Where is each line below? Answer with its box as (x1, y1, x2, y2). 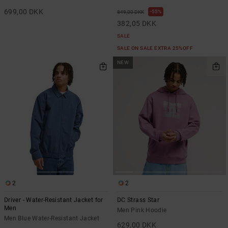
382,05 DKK (117, 19, 157, 27)
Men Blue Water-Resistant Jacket (4, 215, 100, 222)
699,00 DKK (4, 8, 44, 16)
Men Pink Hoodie (117, 207, 167, 214)
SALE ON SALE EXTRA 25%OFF (117, 45, 194, 51)
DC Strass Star (117, 196, 160, 204)
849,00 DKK (117, 9, 144, 15)
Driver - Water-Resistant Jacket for (4, 196, 103, 204)
